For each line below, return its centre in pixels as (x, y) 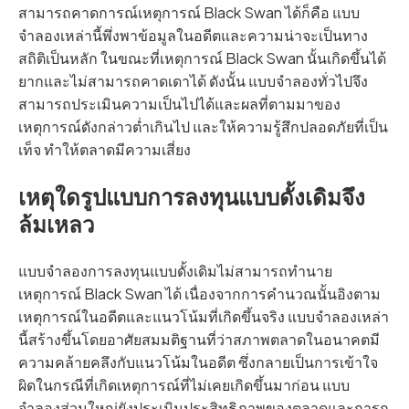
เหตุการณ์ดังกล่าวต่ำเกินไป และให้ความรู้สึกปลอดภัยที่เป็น (203, 127)
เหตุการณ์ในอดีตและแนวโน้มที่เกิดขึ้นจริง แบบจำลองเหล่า (204, 317)
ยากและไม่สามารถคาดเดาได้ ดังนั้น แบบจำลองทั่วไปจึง (193, 81)
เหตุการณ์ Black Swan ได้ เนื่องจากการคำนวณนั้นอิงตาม (199, 294)
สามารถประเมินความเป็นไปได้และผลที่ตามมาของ (179, 104)
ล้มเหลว (56, 224)
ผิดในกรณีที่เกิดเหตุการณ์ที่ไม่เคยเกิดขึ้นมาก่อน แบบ (184, 385)
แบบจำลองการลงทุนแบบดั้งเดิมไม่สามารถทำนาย (175, 271)
